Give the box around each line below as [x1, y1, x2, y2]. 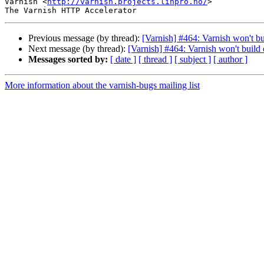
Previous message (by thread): [28, 33, 142, 44]
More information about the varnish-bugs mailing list [5, 80, 200, 91]
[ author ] [213, 54, 247, 65]
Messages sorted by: [28, 54, 108, 65]
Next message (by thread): [28, 44, 128, 54]
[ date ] [110, 54, 136, 65]
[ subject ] [174, 54, 211, 65]
